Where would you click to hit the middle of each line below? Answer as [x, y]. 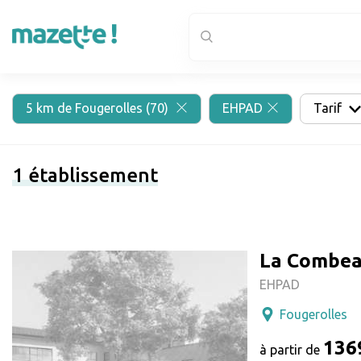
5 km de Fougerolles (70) [99, 108]
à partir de [291, 350]
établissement [91, 175]
